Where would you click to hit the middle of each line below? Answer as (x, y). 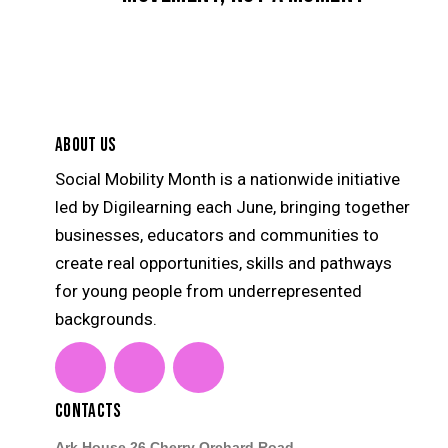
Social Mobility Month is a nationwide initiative (227, 179)
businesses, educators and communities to (217, 235)
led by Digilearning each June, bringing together (232, 207)
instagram (178, 363)
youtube (228, 363)
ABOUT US (86, 145)
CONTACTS (88, 412)
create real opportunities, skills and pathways (223, 263)
